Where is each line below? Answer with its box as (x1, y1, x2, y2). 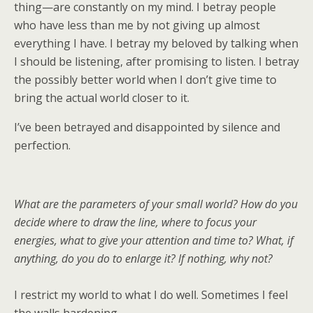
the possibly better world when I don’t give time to (14, 72, 277, 87)
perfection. (14, 138, 71, 153)
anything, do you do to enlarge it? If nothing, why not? (14, 251, 272, 266)
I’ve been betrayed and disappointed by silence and (14, 119, 280, 135)
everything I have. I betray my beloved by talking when (14, 36, 298, 51)
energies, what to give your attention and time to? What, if (14, 233, 293, 248)
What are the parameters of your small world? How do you (14, 196, 298, 212)
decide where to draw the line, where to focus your (14, 214, 256, 230)
